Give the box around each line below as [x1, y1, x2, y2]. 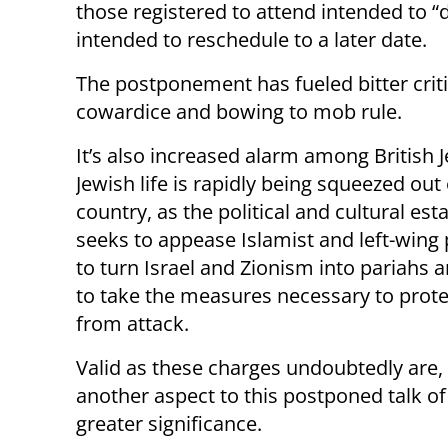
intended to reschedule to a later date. [76, 26, 427, 54]
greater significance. [76, 410, 262, 438]
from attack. [76, 310, 189, 338]
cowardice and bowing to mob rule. [76, 98, 402, 126]
